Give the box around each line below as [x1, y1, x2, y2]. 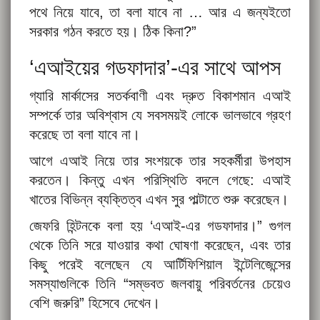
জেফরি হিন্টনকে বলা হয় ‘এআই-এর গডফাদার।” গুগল [29, 218, 291, 234]
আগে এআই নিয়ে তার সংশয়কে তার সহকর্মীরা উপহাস [29, 153, 291, 169]
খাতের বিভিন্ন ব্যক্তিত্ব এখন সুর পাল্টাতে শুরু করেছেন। [29, 191, 289, 208]
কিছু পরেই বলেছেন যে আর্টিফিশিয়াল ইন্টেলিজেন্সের [29, 256, 291, 273]
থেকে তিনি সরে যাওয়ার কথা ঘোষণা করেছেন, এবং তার [29, 237, 291, 254]
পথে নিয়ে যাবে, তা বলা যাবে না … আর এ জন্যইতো [29, 4, 291, 21]
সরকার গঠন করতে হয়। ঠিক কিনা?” [29, 24, 196, 40]
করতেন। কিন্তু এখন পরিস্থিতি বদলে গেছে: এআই [29, 172, 291, 189]
